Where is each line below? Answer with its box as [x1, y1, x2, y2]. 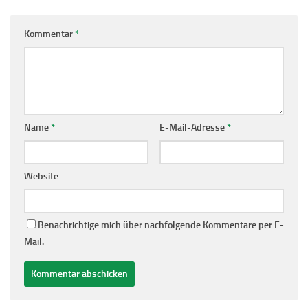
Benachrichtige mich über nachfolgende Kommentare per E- [38, 219, 284, 231]
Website [24, 170, 58, 182]
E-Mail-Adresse [159, 121, 227, 133]
